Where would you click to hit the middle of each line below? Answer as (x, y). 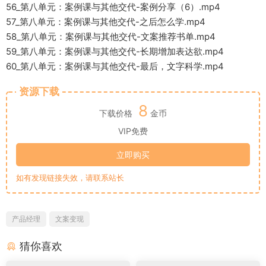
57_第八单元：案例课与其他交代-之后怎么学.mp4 (106, 22)
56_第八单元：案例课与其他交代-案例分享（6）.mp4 (113, 7)
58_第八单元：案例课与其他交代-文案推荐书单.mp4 (111, 37)
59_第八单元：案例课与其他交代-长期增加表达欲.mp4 (115, 52)
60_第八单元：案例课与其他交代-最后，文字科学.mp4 (115, 66)
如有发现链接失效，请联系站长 (70, 178)
